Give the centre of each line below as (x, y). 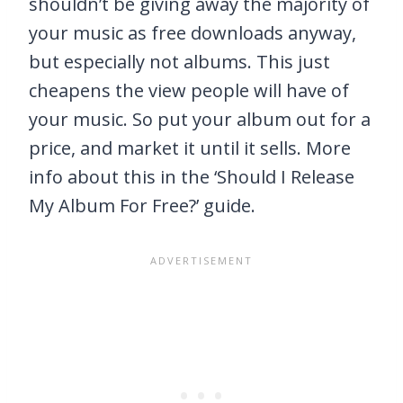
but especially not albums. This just (179, 62)
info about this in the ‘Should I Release (192, 177)
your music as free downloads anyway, (193, 33)
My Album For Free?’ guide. (142, 206)
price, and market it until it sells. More (190, 148)
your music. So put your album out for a (200, 120)
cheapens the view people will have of (189, 91)
